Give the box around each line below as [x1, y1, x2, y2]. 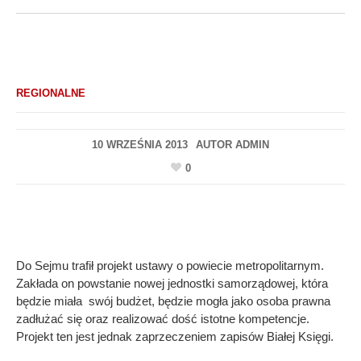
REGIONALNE [16, 87, 85, 99]
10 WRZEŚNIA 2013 [92, 139, 188, 151]
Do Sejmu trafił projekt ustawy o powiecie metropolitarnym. [16, 258, 324, 272]
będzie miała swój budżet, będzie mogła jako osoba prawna [16, 293, 330, 308]
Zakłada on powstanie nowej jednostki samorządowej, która [16, 276, 328, 290]
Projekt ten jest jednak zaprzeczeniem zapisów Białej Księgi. [16, 329, 334, 343]
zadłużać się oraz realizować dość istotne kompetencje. [16, 311, 309, 326]
